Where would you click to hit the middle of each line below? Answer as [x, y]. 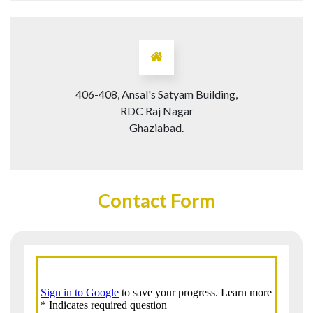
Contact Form [156, 200]
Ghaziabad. [156, 128]
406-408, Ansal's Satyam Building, [156, 94]
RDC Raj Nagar [156, 111]
